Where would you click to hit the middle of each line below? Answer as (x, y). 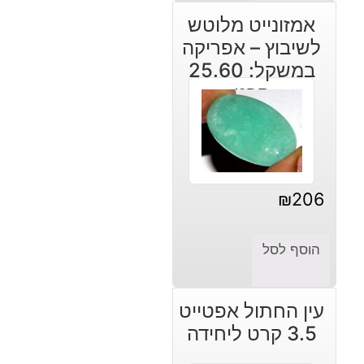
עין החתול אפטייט (252, 310)
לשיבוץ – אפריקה (252, 47)
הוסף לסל (291, 249)
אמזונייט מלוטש (252, 24)
